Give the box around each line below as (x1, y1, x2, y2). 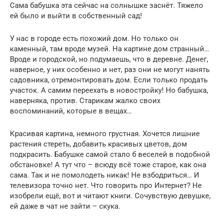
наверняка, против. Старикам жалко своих (10, 96, 160, 105)
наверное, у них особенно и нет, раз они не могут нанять (10, 65, 210, 74)
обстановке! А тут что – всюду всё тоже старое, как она (10, 160, 206, 169)
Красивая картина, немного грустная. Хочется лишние (10, 129, 200, 138)
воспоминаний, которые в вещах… (10, 106, 132, 115)
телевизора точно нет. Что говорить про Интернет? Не (10, 181, 202, 190)
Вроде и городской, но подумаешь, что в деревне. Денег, (10, 54, 208, 64)
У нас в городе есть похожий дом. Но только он (10, 34, 179, 43)
